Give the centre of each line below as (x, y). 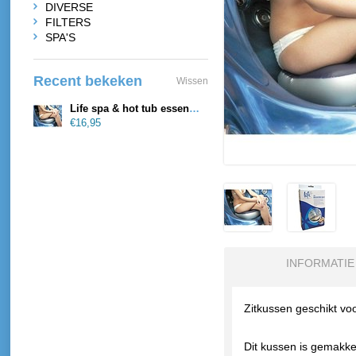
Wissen (192, 81)
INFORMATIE (320, 263)
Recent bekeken (88, 81)
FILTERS (68, 22)
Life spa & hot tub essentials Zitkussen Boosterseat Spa (194, 108)
